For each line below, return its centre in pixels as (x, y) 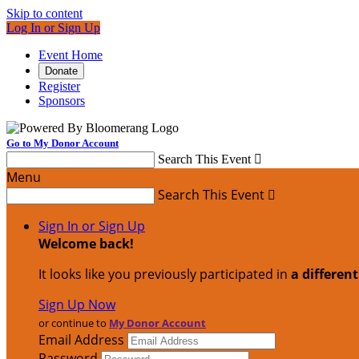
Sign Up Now (77, 305)
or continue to (74, 323)
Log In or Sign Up (53, 28)
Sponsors (62, 101)
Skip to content (44, 13)
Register (59, 86)
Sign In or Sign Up (92, 226)
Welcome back (84, 244)
